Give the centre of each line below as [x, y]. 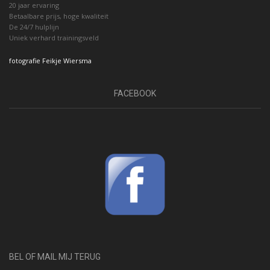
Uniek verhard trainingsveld [54, 38]
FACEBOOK [135, 94]
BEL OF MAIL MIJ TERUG [55, 257]
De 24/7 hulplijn [34, 27]
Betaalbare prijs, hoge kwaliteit [59, 16]
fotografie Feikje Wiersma [50, 61]
